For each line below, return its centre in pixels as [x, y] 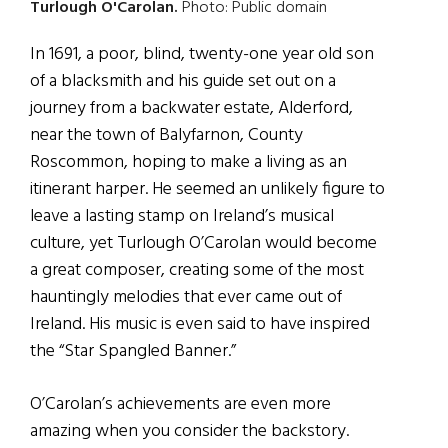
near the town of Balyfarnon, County [166, 135]
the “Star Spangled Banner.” [133, 351]
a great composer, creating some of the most [197, 270]
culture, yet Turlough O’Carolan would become [203, 243]
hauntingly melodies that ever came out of [186, 297]
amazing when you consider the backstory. [189, 431]
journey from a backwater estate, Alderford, [191, 108]
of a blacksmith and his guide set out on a [183, 81]
